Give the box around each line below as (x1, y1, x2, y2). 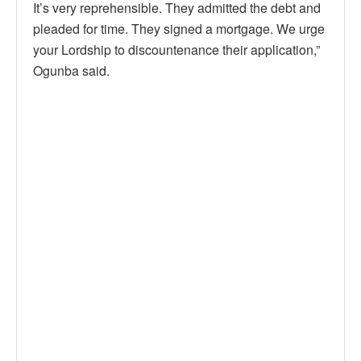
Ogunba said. (33, 61, 110, 81)
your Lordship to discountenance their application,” (33, 40, 320, 60)
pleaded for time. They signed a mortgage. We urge (33, 19, 325, 39)
